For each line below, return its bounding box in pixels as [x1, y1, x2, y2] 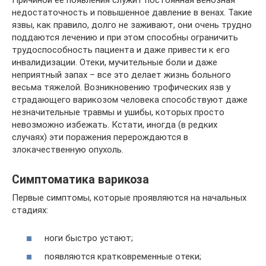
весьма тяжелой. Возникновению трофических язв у [12, 82, 230, 93]
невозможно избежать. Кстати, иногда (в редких [12, 119, 217, 130]
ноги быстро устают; [45, 232, 133, 243]
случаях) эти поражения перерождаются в [12, 132, 188, 142]
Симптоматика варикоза [12, 173, 149, 187]
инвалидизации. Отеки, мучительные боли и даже [12, 57, 217, 68]
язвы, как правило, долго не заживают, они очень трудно [12, 20, 252, 30]
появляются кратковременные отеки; [45, 251, 201, 262]
